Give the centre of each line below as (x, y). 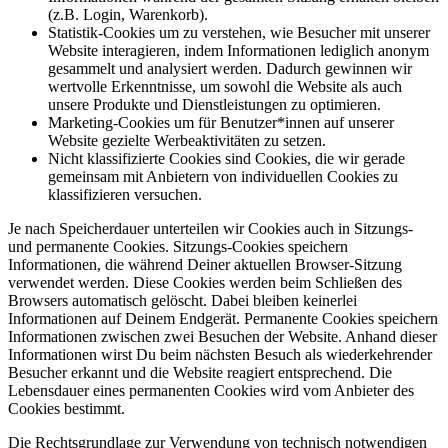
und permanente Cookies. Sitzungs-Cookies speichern (178, 246)
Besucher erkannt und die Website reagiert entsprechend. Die (200, 372)
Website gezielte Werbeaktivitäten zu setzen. (191, 140)
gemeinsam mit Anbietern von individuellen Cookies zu (223, 176)
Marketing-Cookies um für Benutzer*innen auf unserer (221, 122)
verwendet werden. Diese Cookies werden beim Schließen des (205, 282)
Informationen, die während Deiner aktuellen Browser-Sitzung (205, 264)
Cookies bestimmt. (70, 408)
